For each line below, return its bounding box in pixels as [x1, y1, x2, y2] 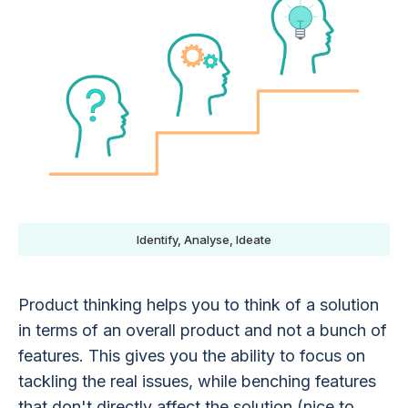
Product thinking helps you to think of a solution [18, 294, 379, 314]
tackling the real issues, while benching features [18, 371, 376, 391]
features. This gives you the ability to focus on [18, 345, 365, 365]
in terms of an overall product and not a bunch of [18, 320, 387, 340]
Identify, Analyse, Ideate [137, 231, 271, 247]
